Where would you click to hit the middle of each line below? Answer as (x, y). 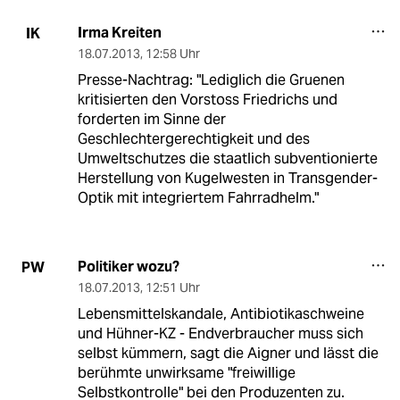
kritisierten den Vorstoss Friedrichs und (207, 100)
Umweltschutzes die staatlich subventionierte (227, 159)
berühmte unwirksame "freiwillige (186, 373)
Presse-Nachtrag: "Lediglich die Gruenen (211, 80)
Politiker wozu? (128, 267)
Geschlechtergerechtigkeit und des (193, 139)
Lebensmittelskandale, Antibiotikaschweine (221, 314)
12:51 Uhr (172, 288)
